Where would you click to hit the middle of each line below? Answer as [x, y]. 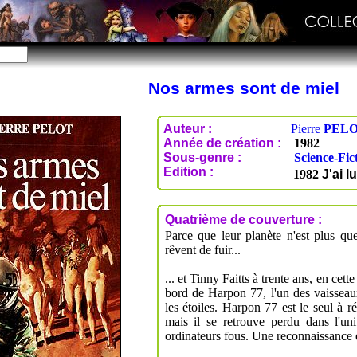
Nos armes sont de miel [243, 88]
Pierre [307, 128]
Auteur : [187, 128]
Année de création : [222, 143]
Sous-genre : [202, 157]
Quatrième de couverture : [243, 219]
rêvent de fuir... [202, 249]
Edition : [188, 171]
